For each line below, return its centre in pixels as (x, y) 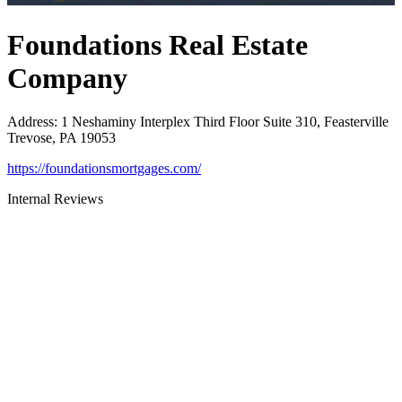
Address (31, 122)
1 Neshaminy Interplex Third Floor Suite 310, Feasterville (225, 122)
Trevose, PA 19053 (61, 138)
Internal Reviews (55, 199)
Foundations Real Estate (157, 44)
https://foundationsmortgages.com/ (104, 169)
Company (67, 78)
